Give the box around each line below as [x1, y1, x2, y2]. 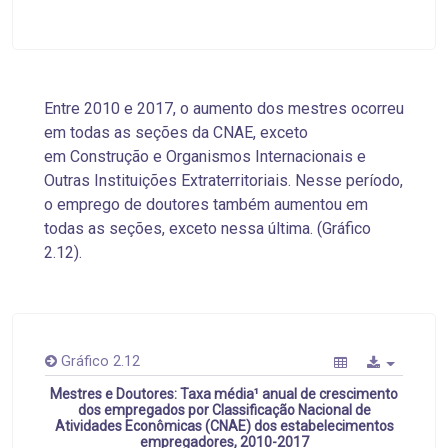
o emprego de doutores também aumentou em [44, 195, 368, 215]
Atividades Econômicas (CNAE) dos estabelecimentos [54, 418, 394, 435]
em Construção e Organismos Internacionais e [44, 147, 366, 167]
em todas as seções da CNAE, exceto [44, 123, 308, 143]
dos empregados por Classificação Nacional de [77, 402, 371, 419]
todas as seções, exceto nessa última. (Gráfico [44, 219, 371, 239]
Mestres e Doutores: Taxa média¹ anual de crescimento [50, 386, 398, 403]
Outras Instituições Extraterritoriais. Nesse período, [44, 171, 403, 191]
